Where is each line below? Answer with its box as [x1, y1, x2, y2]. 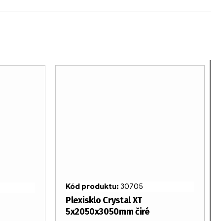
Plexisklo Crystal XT [66, 195, 142, 206]
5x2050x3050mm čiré [66, 206, 149, 218]
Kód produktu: [66, 182, 120, 191]
